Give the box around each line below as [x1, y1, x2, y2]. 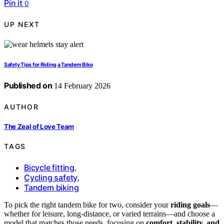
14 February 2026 [52, 81, 111, 90]
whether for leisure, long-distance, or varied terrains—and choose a [4, 209, 215, 218]
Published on [4, 80, 52, 91]
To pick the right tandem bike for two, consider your [4, 200, 170, 209]
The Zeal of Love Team [4, 122, 74, 130]
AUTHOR [4, 102, 39, 111]
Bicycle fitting [24, 162, 74, 172]
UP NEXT [4, 19, 40, 28]
